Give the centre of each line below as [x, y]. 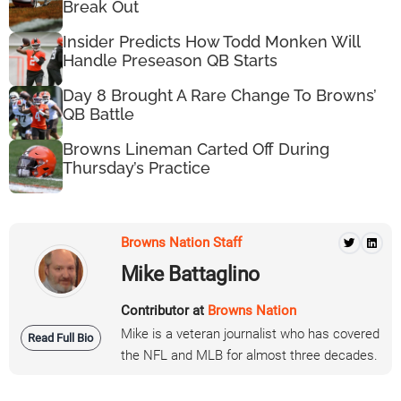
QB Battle [98, 115]
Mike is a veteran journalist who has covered [250, 333]
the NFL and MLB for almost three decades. [249, 355]
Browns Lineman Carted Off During [196, 149]
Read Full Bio [60, 337]
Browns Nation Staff [181, 243]
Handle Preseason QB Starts [170, 61]
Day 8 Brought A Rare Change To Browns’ [220, 96]
